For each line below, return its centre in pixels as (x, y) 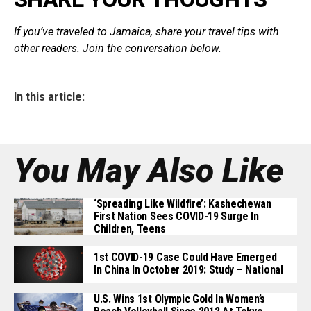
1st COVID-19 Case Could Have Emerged (185, 258)
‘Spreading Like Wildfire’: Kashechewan (183, 203)
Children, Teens (130, 228)
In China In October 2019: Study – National (188, 270)
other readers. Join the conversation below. (118, 48)
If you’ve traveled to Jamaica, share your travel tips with (146, 31)
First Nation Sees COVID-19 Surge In (176, 216)
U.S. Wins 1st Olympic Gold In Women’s (180, 299)
